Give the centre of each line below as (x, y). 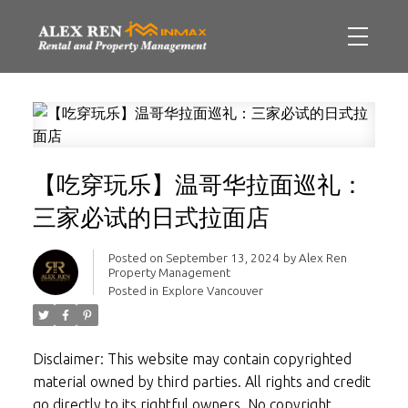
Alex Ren (322, 258)
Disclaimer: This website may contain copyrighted (192, 358)
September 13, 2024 (222, 258)
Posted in (133, 291)
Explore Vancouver (212, 291)
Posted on (137, 258)
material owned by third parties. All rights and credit (201, 381)
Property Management (169, 272)
